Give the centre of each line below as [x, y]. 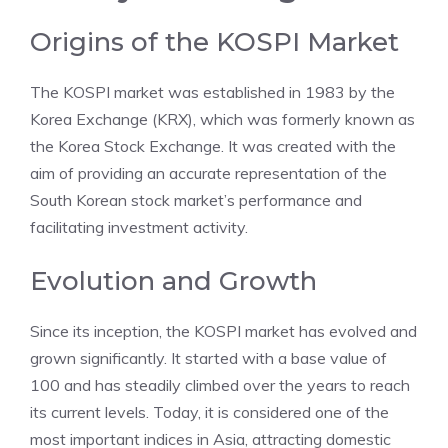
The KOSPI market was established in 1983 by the [212, 92]
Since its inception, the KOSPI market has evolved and [223, 331]
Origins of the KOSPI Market [214, 42]
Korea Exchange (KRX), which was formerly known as [222, 119]
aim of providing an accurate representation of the [208, 173]
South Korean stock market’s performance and [196, 200]
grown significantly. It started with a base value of [208, 358]
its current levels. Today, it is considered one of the [209, 412]
